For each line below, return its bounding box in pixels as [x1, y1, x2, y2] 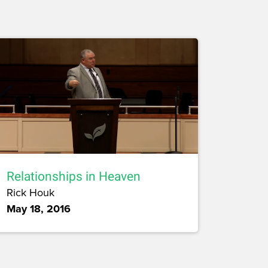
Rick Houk [7, 185, 54, 200]
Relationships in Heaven [7, 169, 141, 184]
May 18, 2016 [7, 201, 71, 217]
